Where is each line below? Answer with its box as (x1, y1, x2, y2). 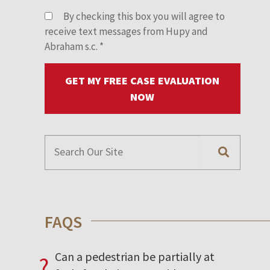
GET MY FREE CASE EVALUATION (65, 73, 220, 87)
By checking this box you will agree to (61, 9, 225, 23)
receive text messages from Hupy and (44, 24, 208, 38)
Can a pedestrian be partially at (54, 248, 215, 264)
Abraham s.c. (44, 39, 99, 53)
